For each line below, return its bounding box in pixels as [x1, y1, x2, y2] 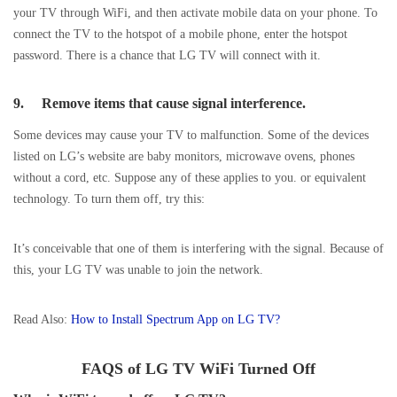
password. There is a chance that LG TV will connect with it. [13, 48, 321, 63]
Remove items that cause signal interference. [42, 96, 306, 112]
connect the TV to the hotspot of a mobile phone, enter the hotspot [13, 27, 347, 42]
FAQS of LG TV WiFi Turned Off [82, 360, 315, 378]
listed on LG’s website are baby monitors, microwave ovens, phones [13, 149, 354, 164]
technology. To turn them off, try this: [13, 191, 205, 206]
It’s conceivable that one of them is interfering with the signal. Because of [13, 241, 384, 256]
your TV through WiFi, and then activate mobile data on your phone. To [13, 5, 378, 20]
